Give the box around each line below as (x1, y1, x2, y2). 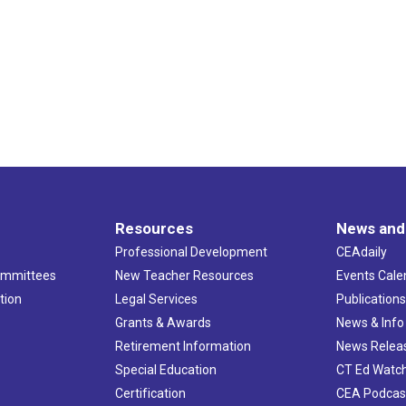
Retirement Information (114, 338, 251, 353)
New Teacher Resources (114, 267, 254, 283)
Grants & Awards (114, 314, 211, 330)
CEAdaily (336, 244, 388, 259)
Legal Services (114, 291, 198, 306)
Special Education (114, 362, 217, 377)
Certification (114, 385, 186, 401)
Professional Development (114, 244, 267, 259)
